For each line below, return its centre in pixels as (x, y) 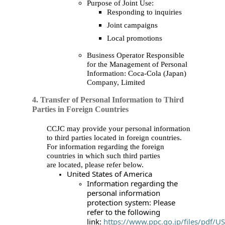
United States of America (109, 174)
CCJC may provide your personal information (119, 128)
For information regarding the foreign (105, 146)
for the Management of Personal (137, 64)
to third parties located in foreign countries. (114, 137)
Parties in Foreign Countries (80, 109)
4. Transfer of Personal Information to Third (108, 99)
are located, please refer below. (95, 164)
